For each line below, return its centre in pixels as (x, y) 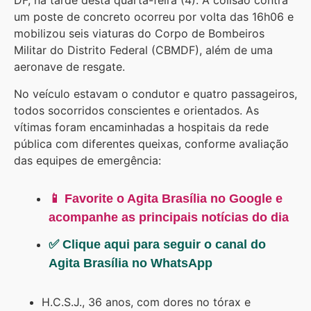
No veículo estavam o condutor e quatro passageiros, (155, 93)
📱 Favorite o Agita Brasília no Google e (166, 198)
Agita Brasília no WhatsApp (131, 263)
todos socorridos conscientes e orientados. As (136, 110)
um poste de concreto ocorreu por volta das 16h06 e (154, 17)
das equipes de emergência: (87, 160)
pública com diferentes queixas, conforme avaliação (151, 143)
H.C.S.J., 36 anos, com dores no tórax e (146, 302)
